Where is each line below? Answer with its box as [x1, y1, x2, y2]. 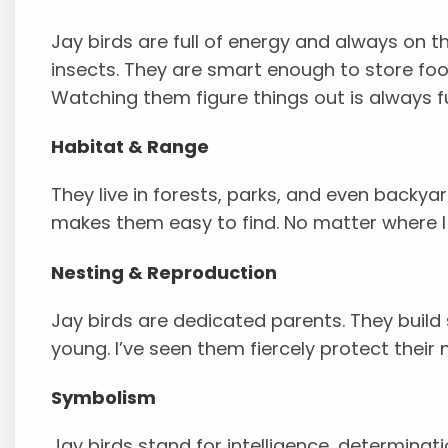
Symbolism [51, 384, 157, 410]
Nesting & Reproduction [51, 259, 278, 285]
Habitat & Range [51, 134, 210, 160]
